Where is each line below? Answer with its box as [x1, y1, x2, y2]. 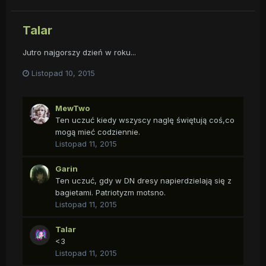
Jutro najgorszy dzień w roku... [23, 47, 136, 58]
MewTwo [55, 103, 90, 113]
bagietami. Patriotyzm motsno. [55, 188, 166, 198]
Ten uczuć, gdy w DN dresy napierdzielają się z [55, 176, 232, 186]
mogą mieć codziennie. [55, 127, 140, 137]
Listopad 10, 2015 [31, 68, 95, 78]
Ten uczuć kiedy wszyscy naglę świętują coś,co [55, 115, 235, 125]
